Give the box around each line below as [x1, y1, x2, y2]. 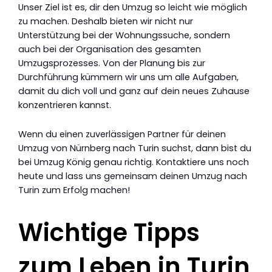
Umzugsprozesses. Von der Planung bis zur [18, 56, 205, 69]
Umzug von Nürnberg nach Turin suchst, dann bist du [18, 142, 251, 155]
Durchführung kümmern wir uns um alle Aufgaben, [18, 70, 239, 83]
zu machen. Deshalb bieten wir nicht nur [18, 15, 193, 27]
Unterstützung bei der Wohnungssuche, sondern [18, 29, 230, 41]
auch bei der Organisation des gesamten [18, 42, 201, 55]
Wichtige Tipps [18, 216, 200, 250]
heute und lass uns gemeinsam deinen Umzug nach [18, 170, 247, 183]
